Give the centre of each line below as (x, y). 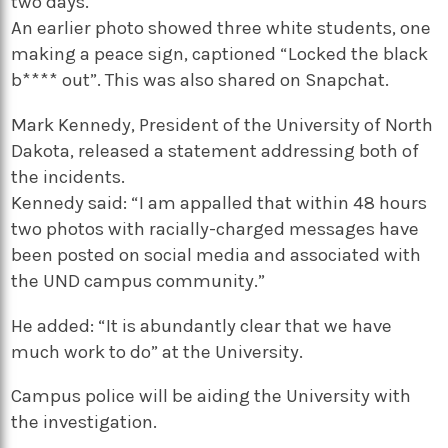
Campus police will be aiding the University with (211, 396)
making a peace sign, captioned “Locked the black (220, 54)
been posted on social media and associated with (216, 255)
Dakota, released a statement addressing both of (215, 151)
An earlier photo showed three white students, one (221, 28)
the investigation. (84, 422)
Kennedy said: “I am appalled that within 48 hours (219, 203)
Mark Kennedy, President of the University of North (222, 125)
